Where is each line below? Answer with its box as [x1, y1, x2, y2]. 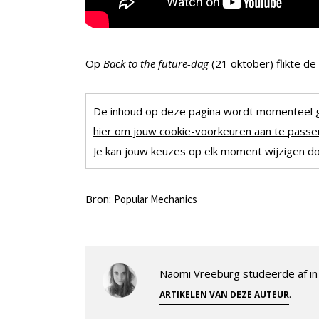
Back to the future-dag [103, 56, 211, 71]
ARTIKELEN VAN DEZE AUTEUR [159, 288, 289, 301]
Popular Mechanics [114, 192, 197, 206]
